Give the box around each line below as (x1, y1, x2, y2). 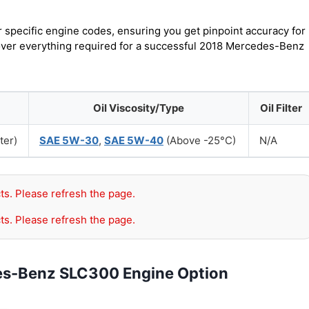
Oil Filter (260, 101, 302, 114)
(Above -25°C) (163, 134, 236, 147)
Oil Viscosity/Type (93, 101, 184, 114)
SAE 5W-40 (104, 134, 163, 147)
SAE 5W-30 (39, 134, 99, 147)
